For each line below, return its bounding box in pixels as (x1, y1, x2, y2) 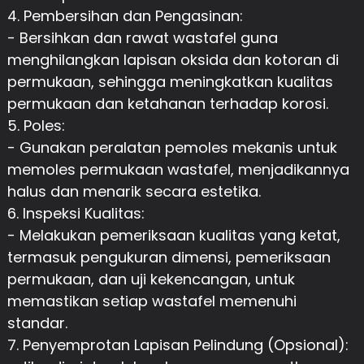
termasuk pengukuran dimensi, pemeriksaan (6, 246, 331, 267)
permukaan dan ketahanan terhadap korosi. (6, 93, 328, 114)
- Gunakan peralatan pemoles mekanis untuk (6, 136, 337, 158)
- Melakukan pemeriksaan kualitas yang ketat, (6, 224, 340, 245)
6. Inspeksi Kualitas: (6, 202, 145, 223)
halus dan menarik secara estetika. (6, 180, 261, 201)
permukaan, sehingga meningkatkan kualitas (6, 71, 333, 92)
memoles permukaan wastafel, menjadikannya (6, 158, 349, 180)
